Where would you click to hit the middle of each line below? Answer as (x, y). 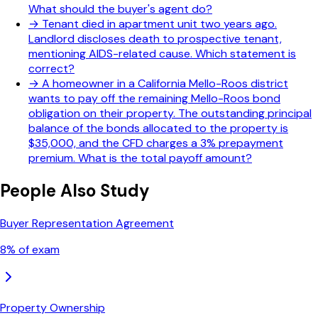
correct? (51, 69)
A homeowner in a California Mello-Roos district (165, 84)
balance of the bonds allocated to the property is (158, 128)
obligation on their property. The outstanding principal (170, 114)
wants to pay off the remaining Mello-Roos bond (154, 99)
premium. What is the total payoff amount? (140, 158)
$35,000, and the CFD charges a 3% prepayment (156, 143)
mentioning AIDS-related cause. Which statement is (162, 54)
